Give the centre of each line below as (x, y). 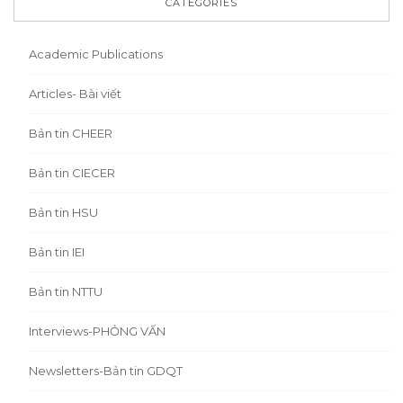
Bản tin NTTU (66, 291)
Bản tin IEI (57, 251)
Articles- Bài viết (76, 93)
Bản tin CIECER (72, 172)
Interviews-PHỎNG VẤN (98, 331)
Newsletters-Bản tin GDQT (106, 370)
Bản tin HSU (64, 212)
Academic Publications (96, 54)
